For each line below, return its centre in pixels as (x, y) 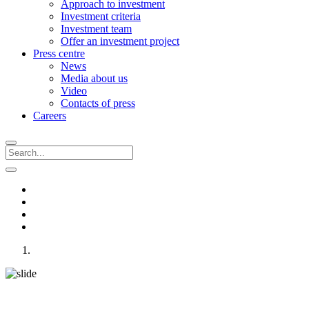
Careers (50, 116)
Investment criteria (101, 16)
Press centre (59, 53)
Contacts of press (98, 103)
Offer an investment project (120, 41)
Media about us (94, 78)
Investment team (96, 29)
